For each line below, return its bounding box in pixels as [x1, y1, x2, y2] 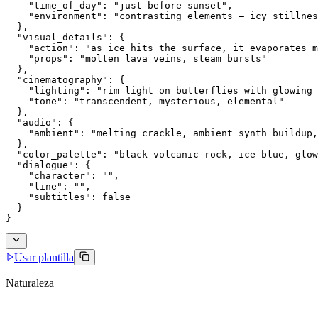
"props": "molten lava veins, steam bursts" [6, 53, 267, 64]
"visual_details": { [6, 31, 125, 43]
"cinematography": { [6, 74, 125, 85]
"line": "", [6, 180, 91, 192]
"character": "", [6, 170, 119, 181]
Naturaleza [6, 276, 54, 289]
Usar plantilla [14, 251, 74, 263]
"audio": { [6, 116, 74, 128]
